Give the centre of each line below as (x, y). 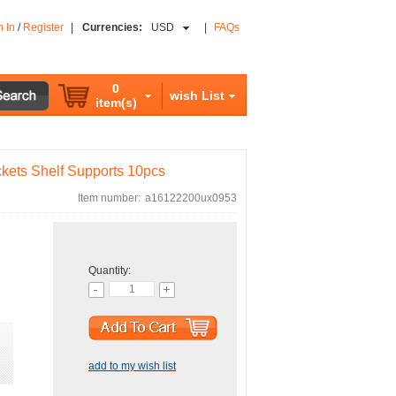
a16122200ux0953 (191, 198)
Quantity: (110, 270)
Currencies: (112, 27)
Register (43, 27)
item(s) (116, 103)
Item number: (109, 198)
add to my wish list (132, 366)
